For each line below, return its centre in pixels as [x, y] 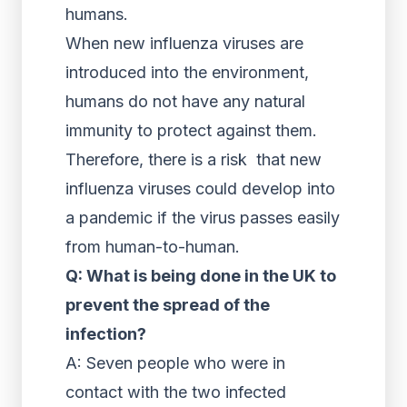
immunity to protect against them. [191, 130]
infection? [106, 334]
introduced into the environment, [187, 72]
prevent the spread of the [168, 305]
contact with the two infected [176, 392]
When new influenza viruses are [184, 43]
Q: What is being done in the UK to [201, 276]
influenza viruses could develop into [200, 189]
